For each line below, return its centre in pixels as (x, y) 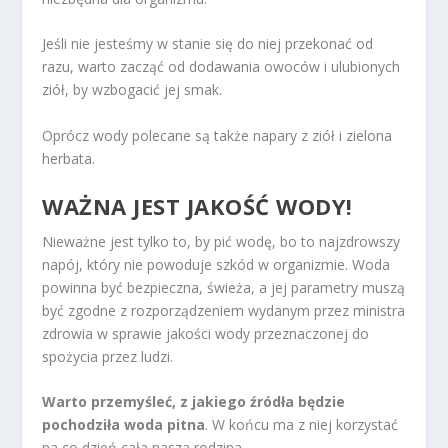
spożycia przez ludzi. (108, 356)
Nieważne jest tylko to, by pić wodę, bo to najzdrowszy (221, 241)
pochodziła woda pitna (124, 425)
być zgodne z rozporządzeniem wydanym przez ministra (224, 310)
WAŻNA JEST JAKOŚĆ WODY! (197, 205)
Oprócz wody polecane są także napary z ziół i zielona (217, 135)
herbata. (69, 158)
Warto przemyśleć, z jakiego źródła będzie (194, 402)
